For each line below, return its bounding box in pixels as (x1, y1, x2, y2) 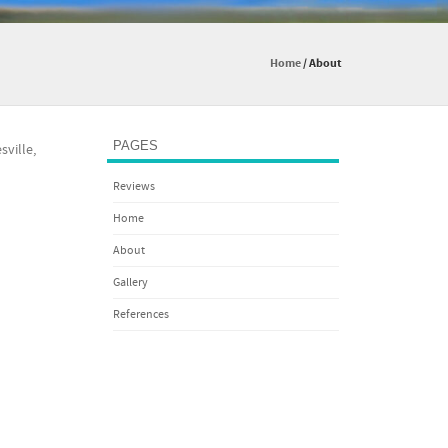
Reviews (113, 179, 156, 195)
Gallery (113, 275, 149, 291)
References (113, 307, 170, 323)
